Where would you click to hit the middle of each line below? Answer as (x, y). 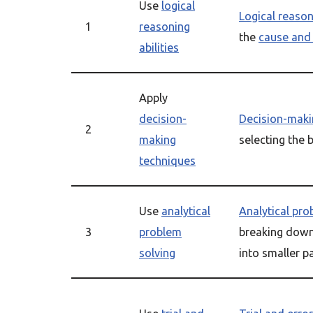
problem (160, 232)
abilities (159, 48)
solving (157, 253)
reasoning (165, 27)
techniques (167, 161)
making (158, 140)
